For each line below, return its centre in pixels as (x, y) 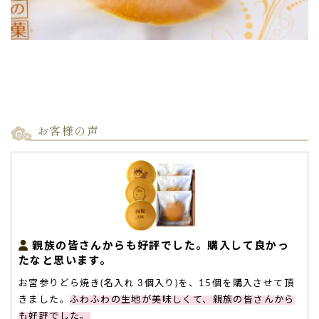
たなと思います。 (65, 261)
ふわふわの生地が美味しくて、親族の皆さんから (182, 300)
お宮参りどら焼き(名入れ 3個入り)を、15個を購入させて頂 (156, 283)
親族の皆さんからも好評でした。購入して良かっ (161, 246)
